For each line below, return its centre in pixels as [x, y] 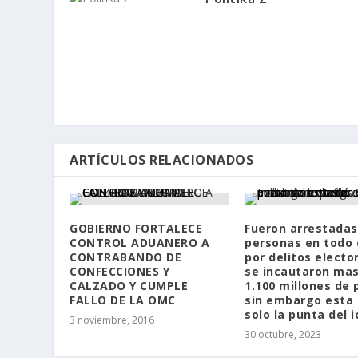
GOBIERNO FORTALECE [136, 228]
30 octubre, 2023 [283, 334]
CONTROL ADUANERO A [140, 242]
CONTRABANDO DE [126, 257]
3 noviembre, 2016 [112, 320]
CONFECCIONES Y [120, 271]
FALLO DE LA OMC [123, 300]
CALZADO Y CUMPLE [129, 285]
